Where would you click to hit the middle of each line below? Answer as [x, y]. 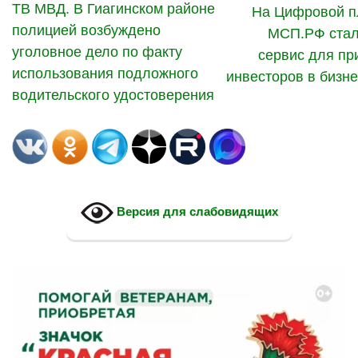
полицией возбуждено [86, 31]
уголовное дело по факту [97, 52]
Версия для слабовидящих [195, 212]
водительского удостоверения [113, 95]
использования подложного [105, 74]
